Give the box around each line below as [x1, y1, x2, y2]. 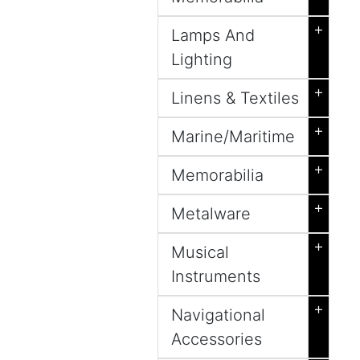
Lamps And [171, 26, 255, 45]
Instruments [171, 267, 260, 286]
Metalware [171, 204, 251, 223]
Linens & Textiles [171, 88, 299, 108]
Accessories [171, 329, 262, 349]
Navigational [171, 305, 265, 325]
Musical [171, 243, 229, 262]
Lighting [171, 50, 232, 69]
